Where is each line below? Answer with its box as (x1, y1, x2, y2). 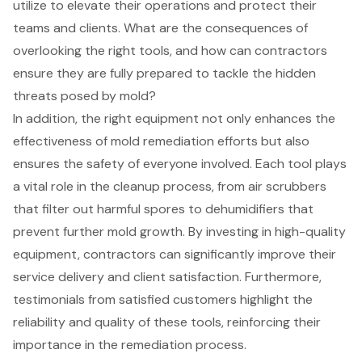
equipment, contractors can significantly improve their (13, 246, 336, 263)
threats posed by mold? (13, 87, 156, 105)
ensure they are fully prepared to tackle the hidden (13, 65, 316, 82)
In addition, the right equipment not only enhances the (13, 110, 335, 128)
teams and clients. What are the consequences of (13, 19, 308, 37)
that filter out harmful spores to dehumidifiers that (13, 200, 314, 218)
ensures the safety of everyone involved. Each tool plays (13, 155, 347, 173)
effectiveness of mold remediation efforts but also (13, 133, 309, 150)
